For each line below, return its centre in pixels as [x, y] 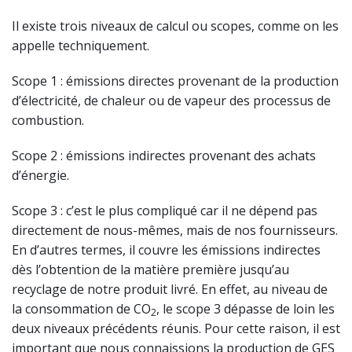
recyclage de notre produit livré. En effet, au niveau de [170, 290]
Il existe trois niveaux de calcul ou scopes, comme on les [175, 26]
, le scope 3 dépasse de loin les [246, 309]
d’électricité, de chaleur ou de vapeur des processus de [171, 101]
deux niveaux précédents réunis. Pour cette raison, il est [176, 329]
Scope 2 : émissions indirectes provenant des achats [164, 156]
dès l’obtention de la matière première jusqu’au [150, 270]
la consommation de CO [81, 309]
